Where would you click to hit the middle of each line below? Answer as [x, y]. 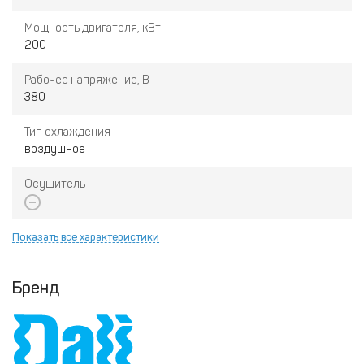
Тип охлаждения [67, 132]
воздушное [55, 149]
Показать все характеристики [86, 236]
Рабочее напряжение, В [87, 80]
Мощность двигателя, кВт [93, 28]
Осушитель [55, 184]
